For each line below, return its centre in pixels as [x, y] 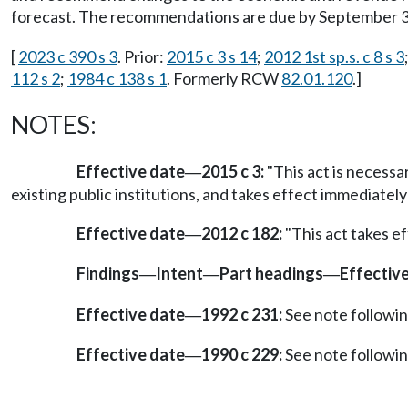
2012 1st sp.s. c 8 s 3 [334, 57]
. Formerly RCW [224, 79]
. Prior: [142, 57]
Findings [108, 274]
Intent [179, 274]
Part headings [271, 274]
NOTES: [54, 125]
